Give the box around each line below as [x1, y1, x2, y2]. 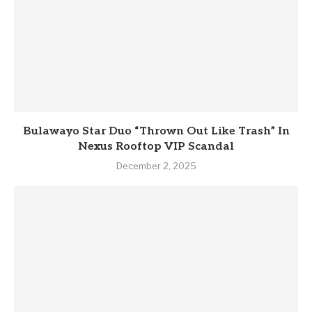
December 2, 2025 [116, 159, 196, 171]
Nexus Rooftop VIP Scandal [78, 139, 234, 153]
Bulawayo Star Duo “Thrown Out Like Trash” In [22, 124, 290, 138]
